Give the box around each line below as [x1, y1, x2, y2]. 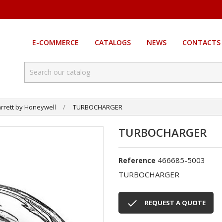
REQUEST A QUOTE [145, 198, 206, 208]
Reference [118, 156, 156, 166]
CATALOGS [94, 38, 131, 48]
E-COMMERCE [32, 38, 79, 48]
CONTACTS [182, 38, 221, 48]
